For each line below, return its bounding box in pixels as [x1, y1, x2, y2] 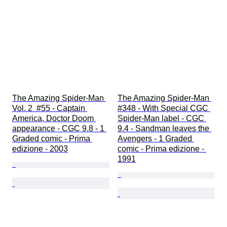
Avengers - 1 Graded [118, 134, 194, 143]
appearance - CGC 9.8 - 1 [12, 124, 106, 133]
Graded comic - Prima [12, 134, 92, 143]
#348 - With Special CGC [118, 104, 210, 113]
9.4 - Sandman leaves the [118, 124, 211, 133]
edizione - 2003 [12, 144, 68, 154]
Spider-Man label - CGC [118, 114, 206, 123]
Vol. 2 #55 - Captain [12, 104, 87, 113]
